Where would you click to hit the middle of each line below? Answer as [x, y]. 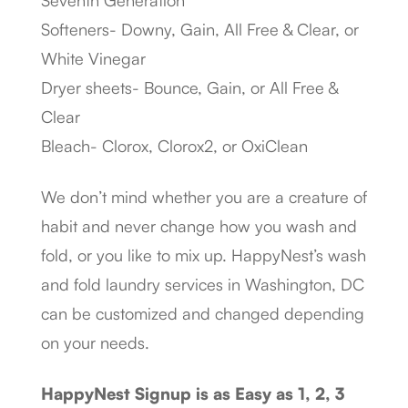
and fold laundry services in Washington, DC [203, 284]
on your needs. [95, 342]
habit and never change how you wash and [199, 226]
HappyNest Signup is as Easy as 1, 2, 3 [193, 393]
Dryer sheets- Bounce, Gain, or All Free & [189, 87]
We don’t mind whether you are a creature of [204, 197]
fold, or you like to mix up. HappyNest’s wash [204, 255]
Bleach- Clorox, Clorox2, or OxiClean [174, 146]
